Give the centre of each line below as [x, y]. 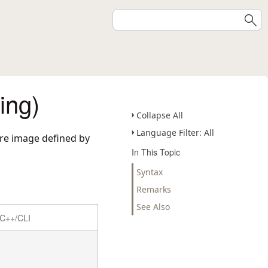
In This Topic [156, 152]
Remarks [154, 189]
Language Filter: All [175, 133]
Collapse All [160, 115]
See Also [153, 207]
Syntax [150, 172]
